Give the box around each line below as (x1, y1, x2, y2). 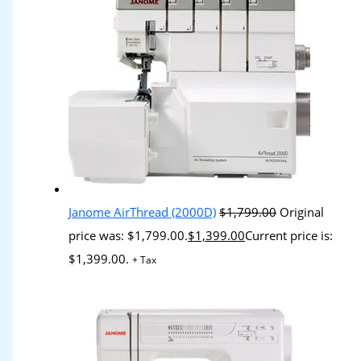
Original (280, 204, 325, 221)
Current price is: (245, 227, 334, 244)
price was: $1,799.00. (68, 227, 189, 244)
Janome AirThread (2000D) (68, 204, 217, 221)
